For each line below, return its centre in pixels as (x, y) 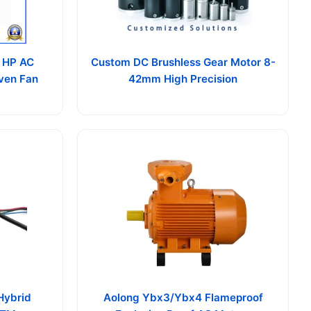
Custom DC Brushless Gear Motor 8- (183, 62)
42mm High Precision (183, 79)
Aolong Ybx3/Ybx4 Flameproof (183, 298)
